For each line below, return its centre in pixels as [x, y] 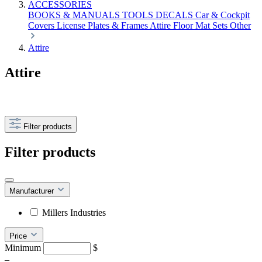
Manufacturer [33, 191]
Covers [42, 25]
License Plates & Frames [103, 25]
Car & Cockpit [223, 15]
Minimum [24, 247]
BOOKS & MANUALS [75, 15]
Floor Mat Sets [201, 25]
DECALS [175, 15]
